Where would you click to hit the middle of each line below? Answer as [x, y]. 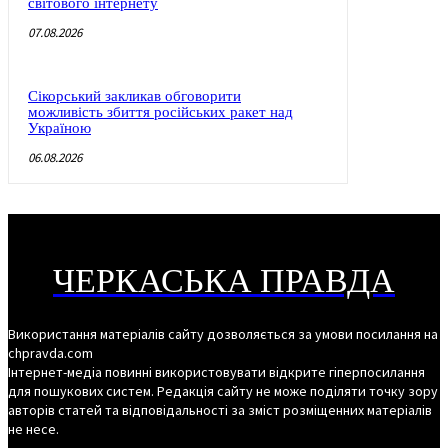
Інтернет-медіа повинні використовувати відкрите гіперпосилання [216, 371]
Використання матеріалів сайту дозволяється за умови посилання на [223, 333]
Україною [59, 127]
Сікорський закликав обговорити [134, 95]
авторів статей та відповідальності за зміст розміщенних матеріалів [220, 409]
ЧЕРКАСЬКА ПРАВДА [224, 281]
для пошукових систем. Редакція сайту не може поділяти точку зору [223, 390]
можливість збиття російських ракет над [160, 111]
